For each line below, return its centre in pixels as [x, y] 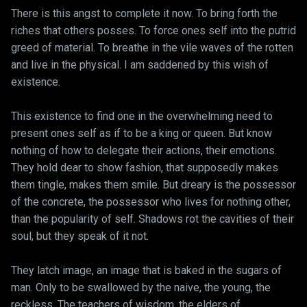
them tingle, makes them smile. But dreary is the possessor [153, 185]
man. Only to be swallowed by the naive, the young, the [141, 287]
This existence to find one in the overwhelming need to [142, 116]
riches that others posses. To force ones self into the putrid [153, 30]
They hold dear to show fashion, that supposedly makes [145, 168]
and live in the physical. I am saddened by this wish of [140, 65]
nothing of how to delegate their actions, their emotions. [144, 150]
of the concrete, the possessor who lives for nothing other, [151, 202]
